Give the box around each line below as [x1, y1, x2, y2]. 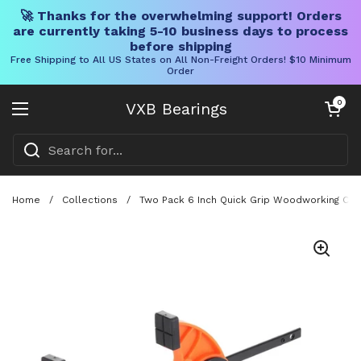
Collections [62, 193, 118, 205]
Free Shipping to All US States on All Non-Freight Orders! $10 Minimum [10, 54, 351, 65]
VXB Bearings [126, 99, 227, 118]
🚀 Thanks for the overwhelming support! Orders [19, 8, 342, 23]
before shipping [129, 39, 232, 54]
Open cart [322, 98, 357, 106]
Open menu [19, 110, 97, 127]
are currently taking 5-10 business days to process [13, 23, 348, 39]
